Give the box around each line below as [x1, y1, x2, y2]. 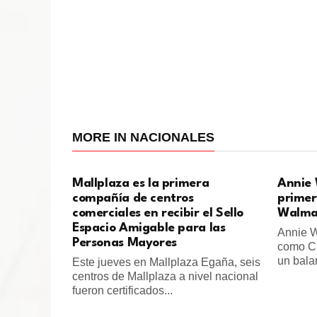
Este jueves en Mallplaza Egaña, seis [72, 256, 260, 269]
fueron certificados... [72, 284, 173, 297]
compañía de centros [72, 192, 194, 205]
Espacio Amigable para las [72, 222, 226, 235]
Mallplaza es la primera [72, 178, 209, 190]
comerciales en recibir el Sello [72, 207, 244, 220]
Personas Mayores [72, 237, 177, 250]
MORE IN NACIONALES [72, 130, 214, 145]
